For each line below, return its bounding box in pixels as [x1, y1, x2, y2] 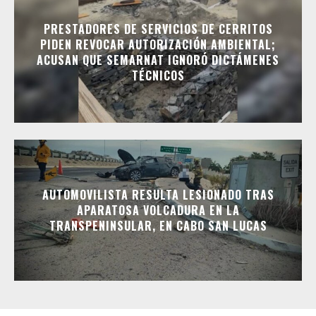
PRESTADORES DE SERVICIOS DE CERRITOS [43, 20, 273, 38]
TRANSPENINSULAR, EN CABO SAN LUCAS [49, 217, 267, 235]
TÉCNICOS [131, 67, 185, 85]
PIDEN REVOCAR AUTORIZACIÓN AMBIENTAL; [40, 36, 276, 54]
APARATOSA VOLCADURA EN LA [76, 202, 240, 219]
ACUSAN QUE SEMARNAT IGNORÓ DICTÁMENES [37, 51, 279, 69]
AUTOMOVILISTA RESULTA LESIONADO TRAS [42, 186, 274, 204]
